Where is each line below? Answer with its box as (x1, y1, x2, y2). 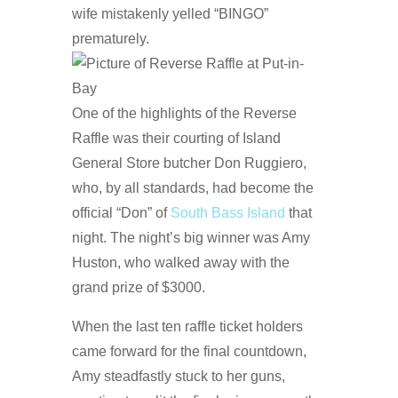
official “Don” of (71, 204, 171, 220)
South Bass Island (170, 204, 285, 220)
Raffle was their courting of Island (71, 130, 281, 146)
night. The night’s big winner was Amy (71, 229, 310, 245)
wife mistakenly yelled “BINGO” (71, 5, 268, 21)
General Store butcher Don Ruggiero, (71, 155, 306, 171)
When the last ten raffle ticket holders (71, 318, 303, 334)
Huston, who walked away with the (71, 254, 290, 270)
